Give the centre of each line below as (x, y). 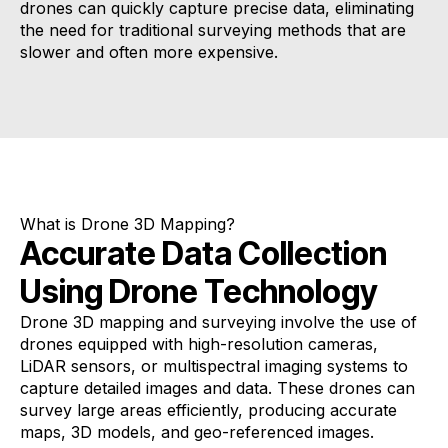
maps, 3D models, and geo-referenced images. (197, 432)
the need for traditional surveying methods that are (213, 30)
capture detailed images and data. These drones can (217, 388)
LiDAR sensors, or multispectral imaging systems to (214, 366)
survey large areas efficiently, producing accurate (208, 410)
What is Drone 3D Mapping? (127, 224)
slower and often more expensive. (149, 52)
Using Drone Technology (199, 291)
